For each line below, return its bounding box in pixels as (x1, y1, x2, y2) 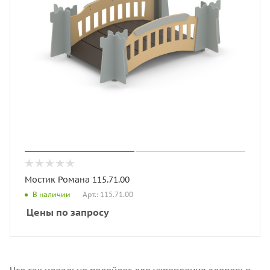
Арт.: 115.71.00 (83, 189, 133, 199)
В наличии (33, 190, 71, 199)
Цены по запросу (27, 206, 109, 218)
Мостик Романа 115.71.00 (25, 174, 130, 185)
